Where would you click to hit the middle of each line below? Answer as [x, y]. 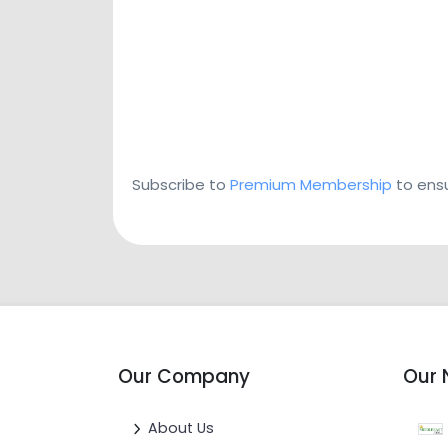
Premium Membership [311, 185]
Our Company [184, 376]
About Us [180, 428]
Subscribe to [181, 185]
